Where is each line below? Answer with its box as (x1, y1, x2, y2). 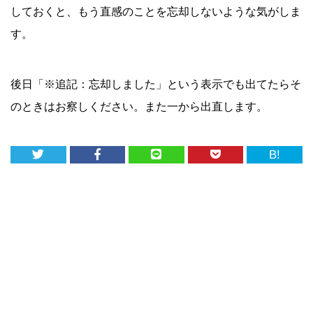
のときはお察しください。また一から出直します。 (10, 101, 268, 113)
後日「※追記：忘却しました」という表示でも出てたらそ (10, 78, 301, 91)
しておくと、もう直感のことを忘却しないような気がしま (10, 6, 301, 18)
